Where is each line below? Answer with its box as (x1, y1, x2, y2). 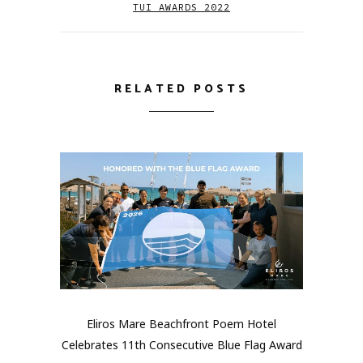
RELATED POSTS (114, 80, 249, 100)
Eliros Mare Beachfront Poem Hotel (87, 315, 276, 331)
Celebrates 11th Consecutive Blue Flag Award (61, 336, 302, 352)
